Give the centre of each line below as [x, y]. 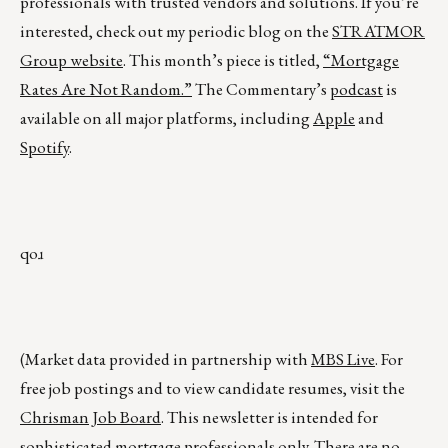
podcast [356, 89]
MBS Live [343, 359]
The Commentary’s [261, 89]
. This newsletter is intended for [269, 417]
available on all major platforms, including [166, 118]
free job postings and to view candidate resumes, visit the [212, 388]
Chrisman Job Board [90, 417]
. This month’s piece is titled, [223, 60]
